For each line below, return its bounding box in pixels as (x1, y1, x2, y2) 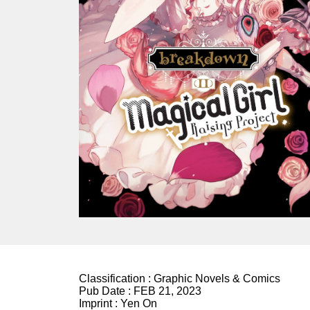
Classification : (79, 273, 154, 285)
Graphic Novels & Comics (154, 273, 280, 285)
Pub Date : (79, 285, 134, 298)
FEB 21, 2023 (134, 285, 201, 298)
